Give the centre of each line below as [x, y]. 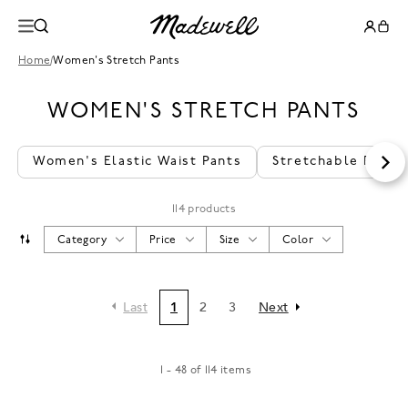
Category [82, 240]
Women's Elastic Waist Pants [138, 162]
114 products [204, 209]
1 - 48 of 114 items [206, 371]
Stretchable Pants [338, 162]
